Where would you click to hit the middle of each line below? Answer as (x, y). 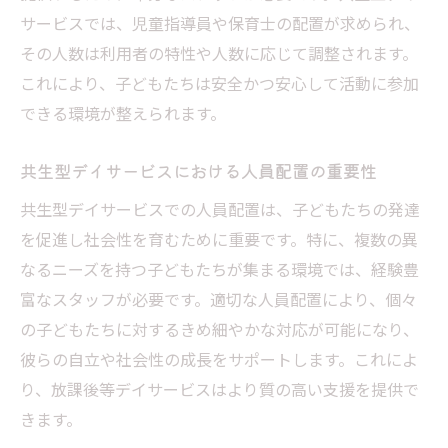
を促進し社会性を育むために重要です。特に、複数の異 (219, 238)
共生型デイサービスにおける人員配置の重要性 (198, 170)
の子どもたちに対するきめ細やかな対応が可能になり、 (219, 328)
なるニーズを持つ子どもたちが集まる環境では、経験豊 (219, 268)
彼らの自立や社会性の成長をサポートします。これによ (219, 358)
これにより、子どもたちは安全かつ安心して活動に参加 (219, 82)
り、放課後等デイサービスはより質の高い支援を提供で (219, 388)
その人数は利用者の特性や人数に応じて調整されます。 (219, 52)
